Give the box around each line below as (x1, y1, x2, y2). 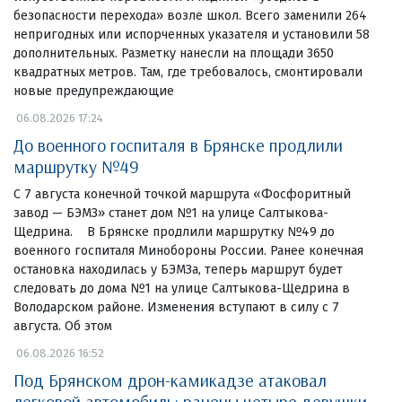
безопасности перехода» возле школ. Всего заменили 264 (13, 7, 367, 23)
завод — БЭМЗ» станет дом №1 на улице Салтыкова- (13, 205, 328, 221)
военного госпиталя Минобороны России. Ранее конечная (13, 242, 363, 258)
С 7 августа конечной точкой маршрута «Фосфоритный (13, 186, 351, 202)
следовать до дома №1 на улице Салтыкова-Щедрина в (13, 280, 350, 296)
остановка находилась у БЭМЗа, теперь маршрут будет (13, 261, 343, 277)
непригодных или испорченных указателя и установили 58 (13, 26, 370, 42)
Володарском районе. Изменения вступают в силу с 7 (13, 299, 339, 315)
